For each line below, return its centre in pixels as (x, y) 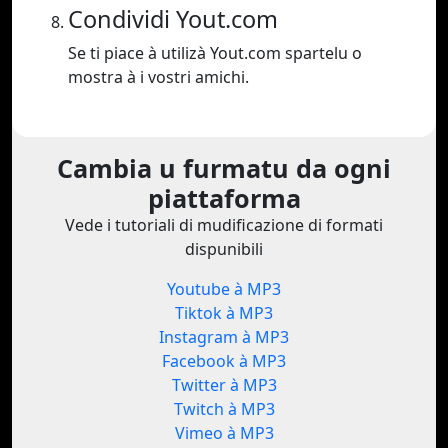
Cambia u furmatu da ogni (224, 168)
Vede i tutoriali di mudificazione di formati (224, 225)
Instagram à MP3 (224, 337)
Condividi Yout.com (173, 19)
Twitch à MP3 (224, 409)
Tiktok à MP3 (224, 313)
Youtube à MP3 (224, 289)
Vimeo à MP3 (224, 433)
